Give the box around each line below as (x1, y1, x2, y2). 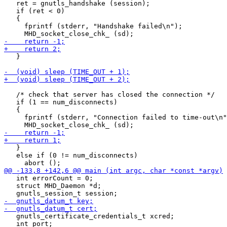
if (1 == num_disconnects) (4, 98, 118, 106)
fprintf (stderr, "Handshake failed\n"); (4, 22, 182, 30)
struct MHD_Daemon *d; (4, 182, 101, 190)
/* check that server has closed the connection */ (4, 91, 215, 98)
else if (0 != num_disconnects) (4, 152, 138, 159)
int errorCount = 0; (4, 174, 93, 182)
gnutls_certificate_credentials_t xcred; (4, 212, 174, 220)
